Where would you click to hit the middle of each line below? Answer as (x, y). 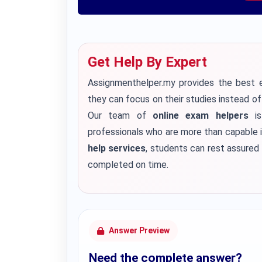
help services (117, 148)
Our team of (120, 116)
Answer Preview (139, 230)
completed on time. (128, 165)
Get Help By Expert (147, 62)
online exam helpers (201, 116)
